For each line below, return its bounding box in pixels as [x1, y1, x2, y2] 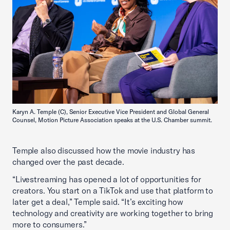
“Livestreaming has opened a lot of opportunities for [12, 174, 201, 185]
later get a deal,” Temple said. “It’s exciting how [12, 197, 183, 207]
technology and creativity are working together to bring [12, 208, 214, 219]
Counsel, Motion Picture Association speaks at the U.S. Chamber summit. [12, 116, 212, 124]
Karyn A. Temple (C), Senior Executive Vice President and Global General [12, 108, 209, 116]
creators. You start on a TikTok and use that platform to [12, 185, 213, 196]
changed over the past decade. [12, 157, 124, 167]
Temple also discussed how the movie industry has [12, 145, 196, 156]
